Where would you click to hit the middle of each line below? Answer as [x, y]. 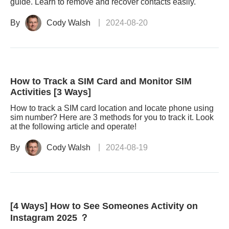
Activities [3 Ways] [51, 92]
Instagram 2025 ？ [50, 218]
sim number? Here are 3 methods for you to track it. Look [112, 117]
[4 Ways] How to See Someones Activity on [104, 206]
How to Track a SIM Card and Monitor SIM [101, 81]
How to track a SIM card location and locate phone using [112, 108]
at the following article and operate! [73, 127]
